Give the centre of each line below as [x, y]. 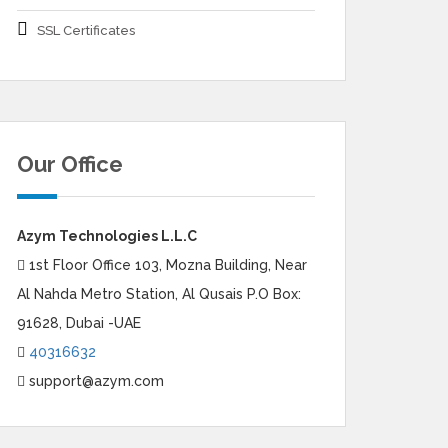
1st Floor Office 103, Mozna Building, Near [166, 265]
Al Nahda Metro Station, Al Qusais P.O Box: [159, 294]
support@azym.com [94, 381]
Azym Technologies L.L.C [107, 236]
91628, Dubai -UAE [79, 323]
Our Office [70, 164]
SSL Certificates [86, 30]
